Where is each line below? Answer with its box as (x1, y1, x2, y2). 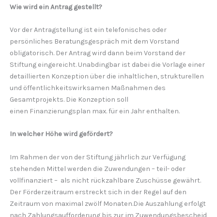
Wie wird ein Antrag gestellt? (10, 2, 102, 11)
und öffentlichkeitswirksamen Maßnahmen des (10, 84, 166, 93)
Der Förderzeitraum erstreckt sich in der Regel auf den (10, 187, 186, 196)
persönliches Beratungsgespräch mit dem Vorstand (10, 37, 179, 46)
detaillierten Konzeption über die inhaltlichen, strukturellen (10, 72, 204, 81)
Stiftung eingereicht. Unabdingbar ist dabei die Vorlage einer (10, 61, 205, 69)
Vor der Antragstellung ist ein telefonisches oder (10, 26, 167, 34)
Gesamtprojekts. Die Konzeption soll (10, 95, 128, 104)
